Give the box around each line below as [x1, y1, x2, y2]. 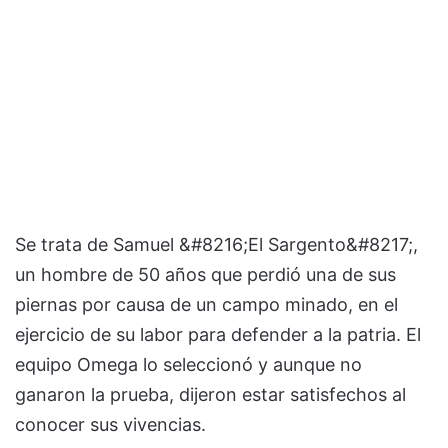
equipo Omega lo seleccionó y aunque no [15, 353, 362, 375]
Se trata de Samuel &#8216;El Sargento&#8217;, [15, 233, 418, 255]
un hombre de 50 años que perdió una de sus [15, 263, 396, 285]
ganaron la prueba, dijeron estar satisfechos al [15, 383, 406, 405]
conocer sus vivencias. [15, 413, 206, 435]
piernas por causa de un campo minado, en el [15, 293, 398, 315]
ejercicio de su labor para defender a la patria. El [15, 323, 421, 345]
